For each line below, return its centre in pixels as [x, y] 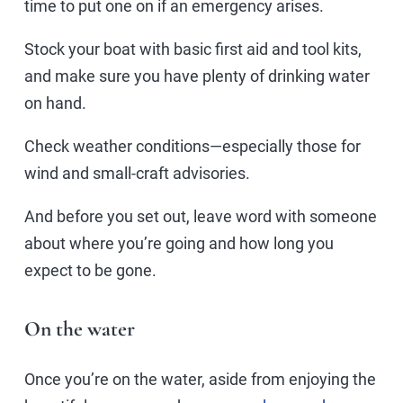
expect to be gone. [90, 270]
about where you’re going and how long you [179, 243]
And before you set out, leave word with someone [201, 216]
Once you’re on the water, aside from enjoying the [200, 379]
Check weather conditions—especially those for [193, 146]
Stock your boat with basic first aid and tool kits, [193, 49]
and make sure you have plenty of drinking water [197, 76]
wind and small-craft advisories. [137, 173]
